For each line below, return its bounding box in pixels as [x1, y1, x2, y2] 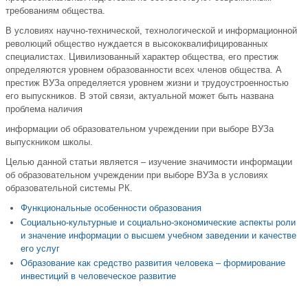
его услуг [21, 243, 60, 254]
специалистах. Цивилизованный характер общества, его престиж [5, 52, 278, 63]
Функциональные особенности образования [21, 203, 201, 214]
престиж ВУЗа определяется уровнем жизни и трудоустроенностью [5, 78, 289, 89]
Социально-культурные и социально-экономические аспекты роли [21, 217, 296, 228]
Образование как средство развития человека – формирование [21, 258, 285, 269]
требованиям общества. [5, 5, 105, 16]
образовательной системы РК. [5, 183, 133, 194]
